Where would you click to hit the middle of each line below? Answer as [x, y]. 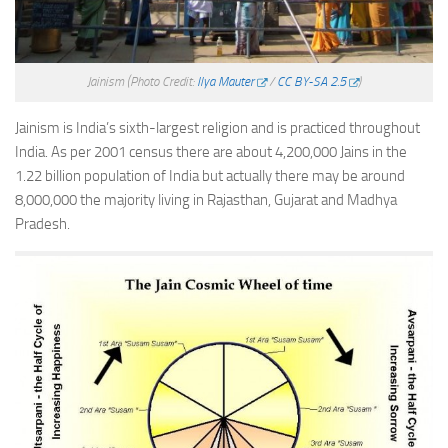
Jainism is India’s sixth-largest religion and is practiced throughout [217, 128]
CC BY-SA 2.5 [311, 82]
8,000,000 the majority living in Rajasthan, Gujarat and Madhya [206, 200]
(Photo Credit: [161, 82]
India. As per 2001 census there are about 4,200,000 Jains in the [211, 152]
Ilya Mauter [225, 82]
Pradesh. [42, 224]
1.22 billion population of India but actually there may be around [210, 176]
